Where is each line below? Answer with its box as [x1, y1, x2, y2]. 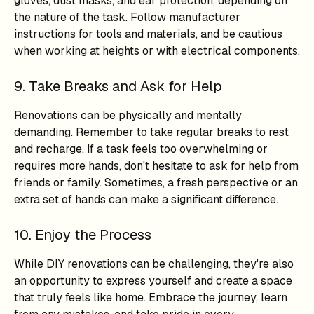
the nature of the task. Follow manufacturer [14, 10, 240, 25]
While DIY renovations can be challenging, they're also [14, 257, 294, 271]
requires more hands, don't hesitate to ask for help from [14, 158, 299, 173]
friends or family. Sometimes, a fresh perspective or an [14, 175, 298, 190]
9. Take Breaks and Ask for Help [14, 77, 222, 95]
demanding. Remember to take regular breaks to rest [14, 125, 289, 139]
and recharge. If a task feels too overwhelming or [14, 142, 268, 156]
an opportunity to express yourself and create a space [14, 273, 292, 288]
